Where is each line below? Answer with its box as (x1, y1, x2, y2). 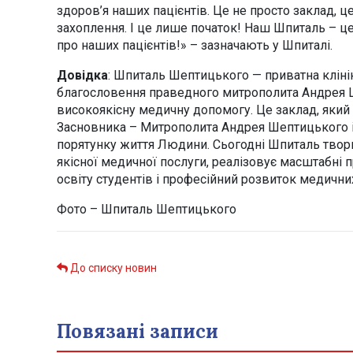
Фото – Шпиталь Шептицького (57, 201, 236, 217)
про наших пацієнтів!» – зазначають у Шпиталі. (57, 37, 333, 53)
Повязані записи (57, 318, 218, 344)
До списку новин (68, 261, 157, 274)
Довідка (57, 67, 108, 83)
